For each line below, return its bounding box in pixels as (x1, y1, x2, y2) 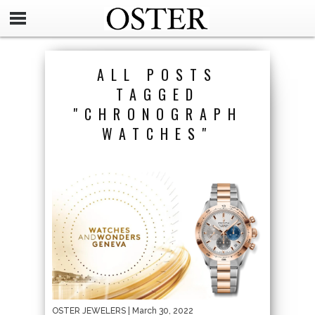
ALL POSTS (97, 64, 218, 85)
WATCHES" (102, 123, 213, 144)
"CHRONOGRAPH (72, 103, 243, 124)
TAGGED (115, 84, 200, 105)
